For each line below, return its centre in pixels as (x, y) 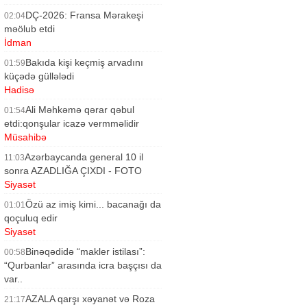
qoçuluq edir (31, 218)
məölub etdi (29, 29)
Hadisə (19, 90)
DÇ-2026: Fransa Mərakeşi (84, 15)
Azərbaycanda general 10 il (84, 157)
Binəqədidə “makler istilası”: (85, 251)
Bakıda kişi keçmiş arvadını (84, 62)
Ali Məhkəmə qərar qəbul (80, 110)
